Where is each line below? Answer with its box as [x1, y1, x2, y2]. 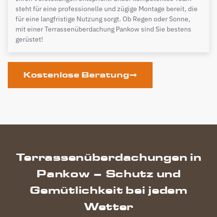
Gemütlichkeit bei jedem [30, 183, 187, 196]
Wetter [83, 200, 134, 213]
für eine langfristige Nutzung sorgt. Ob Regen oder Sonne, [15, 14, 190, 23]
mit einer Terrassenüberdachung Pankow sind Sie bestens [15, 24, 191, 33]
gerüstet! [15, 34, 43, 44]
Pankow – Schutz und [36, 167, 181, 180]
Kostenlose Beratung [23, 70, 129, 79]
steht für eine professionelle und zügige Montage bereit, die [15, 4, 198, 13]
